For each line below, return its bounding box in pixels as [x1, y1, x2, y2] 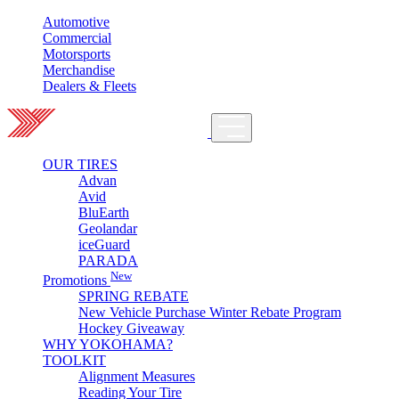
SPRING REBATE [78, 289, 189, 305]
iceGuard [78, 237, 130, 252]
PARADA [78, 253, 138, 268]
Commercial [43, 30, 111, 45]
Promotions [43, 273, 110, 289]
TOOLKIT [43, 353, 106, 369]
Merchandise [43, 62, 115, 77]
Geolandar [78, 221, 137, 236]
